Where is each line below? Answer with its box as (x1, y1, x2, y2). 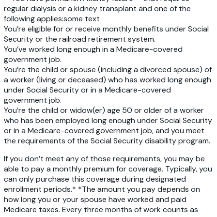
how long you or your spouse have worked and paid (4, 194, 186, 205)
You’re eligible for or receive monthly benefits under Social (4, 24, 209, 34)
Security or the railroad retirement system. (4, 34, 155, 45)
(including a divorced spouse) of (96, 64, 212, 75)
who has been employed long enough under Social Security (4, 115, 212, 126)
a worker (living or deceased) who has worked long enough (4, 75, 211, 85)
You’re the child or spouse (4, 64, 96, 75)
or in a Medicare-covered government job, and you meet (4, 125, 204, 136)
